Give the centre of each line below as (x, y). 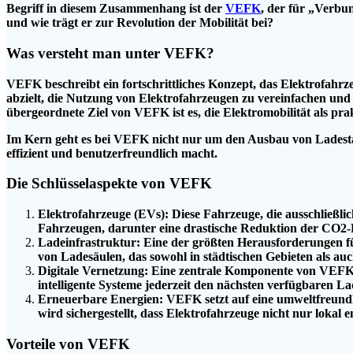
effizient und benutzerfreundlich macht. (112, 153)
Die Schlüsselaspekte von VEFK (109, 184)
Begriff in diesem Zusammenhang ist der (116, 9)
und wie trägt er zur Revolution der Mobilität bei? (140, 23)
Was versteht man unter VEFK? (110, 53)
